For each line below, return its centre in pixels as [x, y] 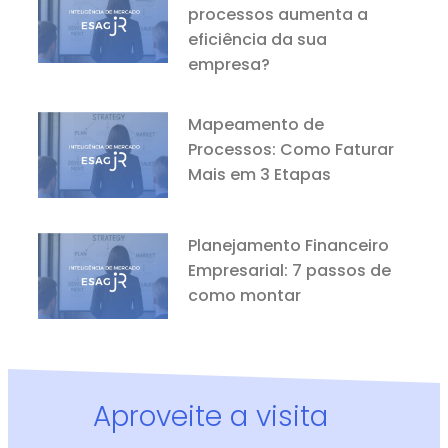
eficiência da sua [258, 39]
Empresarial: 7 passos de [290, 270]
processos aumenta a [278, 14]
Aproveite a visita [210, 417]
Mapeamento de [256, 124]
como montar [245, 295]
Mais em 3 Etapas [260, 174]
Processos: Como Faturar [291, 149]
